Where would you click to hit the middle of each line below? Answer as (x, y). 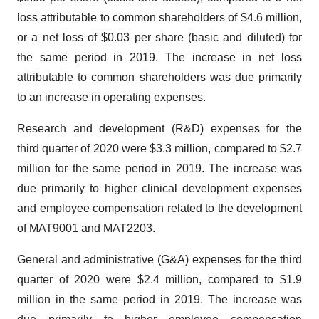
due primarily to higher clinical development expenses (159, 188)
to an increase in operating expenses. (111, 97)
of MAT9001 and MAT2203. (86, 228)
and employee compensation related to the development (159, 208)
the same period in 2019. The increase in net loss (159, 57)
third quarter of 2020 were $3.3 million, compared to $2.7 (159, 148)
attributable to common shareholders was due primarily (159, 77)
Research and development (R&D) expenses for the (159, 128)
